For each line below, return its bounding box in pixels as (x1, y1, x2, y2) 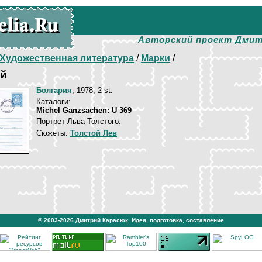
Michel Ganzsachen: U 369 (36, 106, 132, 115)
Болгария (36, 86, 72, 95)
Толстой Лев (70, 129, 117, 137)
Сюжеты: (36, 129, 70, 137)
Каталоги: (36, 97, 71, 106)
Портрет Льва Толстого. (36, 117, 121, 126)
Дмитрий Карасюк (75, 217, 128, 223)
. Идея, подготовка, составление (128, 217, 224, 223)
